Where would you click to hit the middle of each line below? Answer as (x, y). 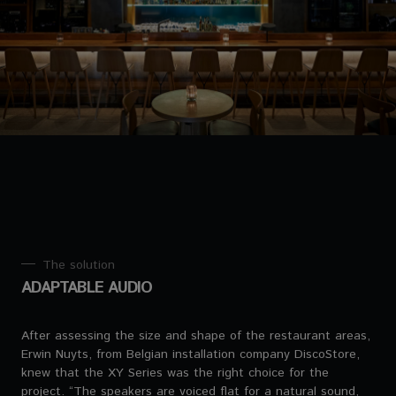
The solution (79, 265)
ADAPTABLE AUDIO (87, 288)
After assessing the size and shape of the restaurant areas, (196, 335)
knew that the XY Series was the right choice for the (175, 373)
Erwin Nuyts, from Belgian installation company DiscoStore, (190, 354)
